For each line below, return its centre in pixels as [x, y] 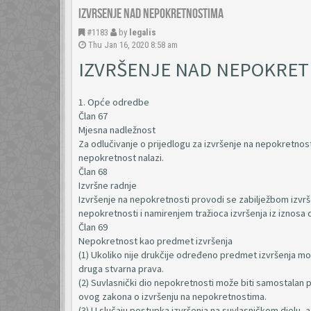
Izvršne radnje [108, 185]
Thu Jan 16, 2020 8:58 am [133, 45]
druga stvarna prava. [121, 269]
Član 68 [93, 171]
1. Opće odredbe [114, 102]
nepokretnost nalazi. [121, 158]
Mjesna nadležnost [117, 130]
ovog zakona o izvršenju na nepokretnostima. [173, 296]
